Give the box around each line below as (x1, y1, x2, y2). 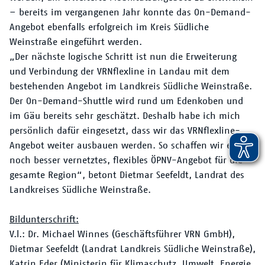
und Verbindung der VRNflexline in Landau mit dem (9, 66, 230, 76)
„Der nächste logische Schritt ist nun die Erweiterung (9, 51, 237, 62)
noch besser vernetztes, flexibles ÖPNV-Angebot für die (9, 155, 243, 165)
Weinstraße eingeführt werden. (9, 37, 142, 47)
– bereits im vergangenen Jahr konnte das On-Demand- (9, 7, 251, 17)
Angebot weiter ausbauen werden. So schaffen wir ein (9, 140, 240, 150)
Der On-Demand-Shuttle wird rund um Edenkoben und (9, 96, 243, 106)
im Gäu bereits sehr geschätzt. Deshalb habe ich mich (9, 111, 240, 121)
